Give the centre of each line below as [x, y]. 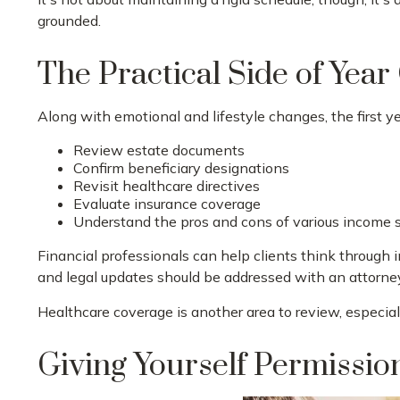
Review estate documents [159, 150]
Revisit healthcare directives [167, 185]
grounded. [69, 20]
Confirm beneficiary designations [181, 167]
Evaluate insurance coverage [167, 203]
